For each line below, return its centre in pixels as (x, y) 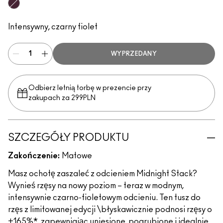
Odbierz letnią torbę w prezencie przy (90, 88)
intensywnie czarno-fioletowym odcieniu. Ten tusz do (104, 198)
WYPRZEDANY (134, 54)
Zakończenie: (34, 156)
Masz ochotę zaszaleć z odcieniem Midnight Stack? (103, 174)
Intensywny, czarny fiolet (53, 27)
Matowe (77, 156)
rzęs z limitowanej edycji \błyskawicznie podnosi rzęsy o (110, 210)
